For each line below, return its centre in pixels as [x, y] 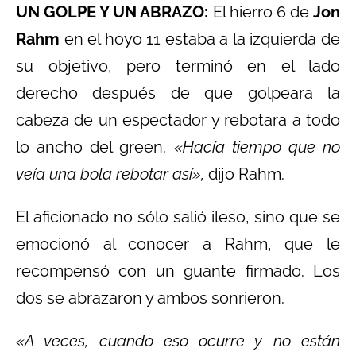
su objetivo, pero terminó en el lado [178, 66]
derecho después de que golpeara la [178, 93]
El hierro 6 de [261, 12]
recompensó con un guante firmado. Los [178, 271]
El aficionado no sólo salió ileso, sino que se [178, 217]
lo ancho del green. [91, 147]
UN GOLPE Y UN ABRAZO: [112, 12]
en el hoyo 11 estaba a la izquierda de [200, 39]
